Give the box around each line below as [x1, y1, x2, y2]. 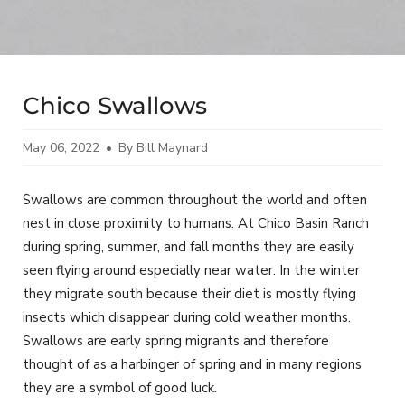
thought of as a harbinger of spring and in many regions [23, 355, 362, 373]
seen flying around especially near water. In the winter [23, 261, 360, 279]
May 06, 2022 [23, 139, 99, 156]
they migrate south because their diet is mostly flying [23, 285, 356, 303]
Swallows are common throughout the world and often [23, 191, 367, 209]
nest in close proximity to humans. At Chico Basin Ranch [23, 214, 369, 232]
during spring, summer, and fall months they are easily [23, 238, 354, 256]
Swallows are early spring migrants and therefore [23, 332, 329, 350]
